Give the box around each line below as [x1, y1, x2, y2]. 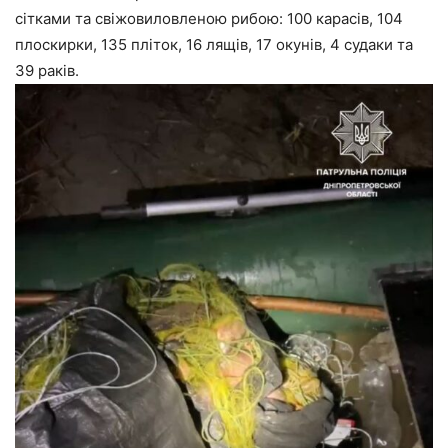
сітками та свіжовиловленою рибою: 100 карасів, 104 [15, 9, 403, 29]
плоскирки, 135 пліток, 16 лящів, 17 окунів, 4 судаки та [15, 35, 413, 55]
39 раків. [15, 61, 79, 81]
